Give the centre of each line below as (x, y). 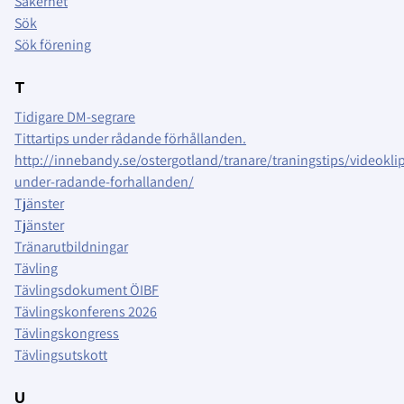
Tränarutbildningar (71, 247)
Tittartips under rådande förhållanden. (130, 139)
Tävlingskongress (67, 334)
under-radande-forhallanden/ (104, 182)
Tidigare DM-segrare (75, 117)
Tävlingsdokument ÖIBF (87, 290)
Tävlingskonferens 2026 (86, 312)
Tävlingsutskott (61, 355)
